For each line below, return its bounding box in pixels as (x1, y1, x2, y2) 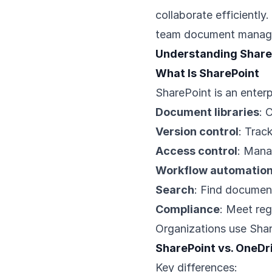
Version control (155, 125, 239, 138)
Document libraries (155, 106, 259, 118)
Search (155, 183, 194, 196)
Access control (155, 144, 237, 157)
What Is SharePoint (155, 67, 259, 80)
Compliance (155, 203, 220, 216)
